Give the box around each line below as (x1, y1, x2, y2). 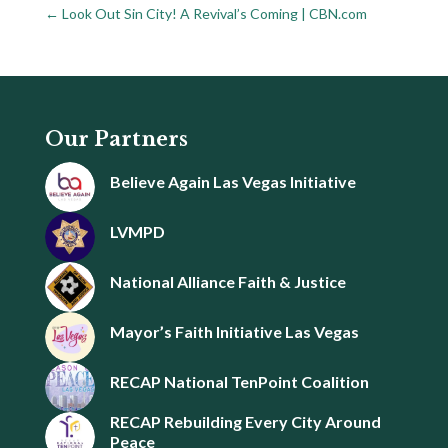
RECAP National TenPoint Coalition (109, 372, 369, 392)
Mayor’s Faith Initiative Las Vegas (109, 322, 359, 342)
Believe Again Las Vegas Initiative (109, 172, 356, 192)
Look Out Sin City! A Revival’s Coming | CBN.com (61, 5, 367, 23)
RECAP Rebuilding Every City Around (109, 412, 381, 432)
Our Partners (44, 127, 188, 152)
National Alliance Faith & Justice (109, 272, 346, 292)
